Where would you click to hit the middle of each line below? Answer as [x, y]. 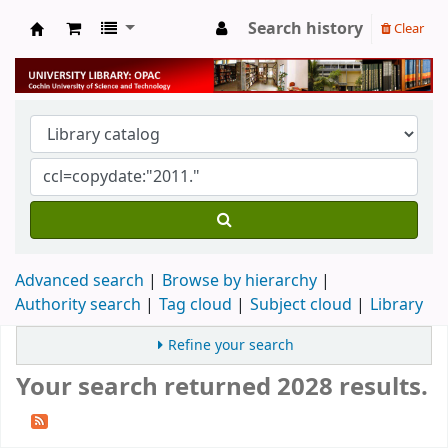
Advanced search [79, 280]
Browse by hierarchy [239, 280]
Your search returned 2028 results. [222, 386]
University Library [111, 50]
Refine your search [231, 345]
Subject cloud [301, 304]
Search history [305, 29]
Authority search [78, 304]
